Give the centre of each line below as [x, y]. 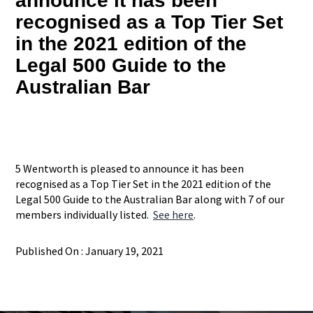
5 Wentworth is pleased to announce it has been [130, 168]
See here [174, 214]
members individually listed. [85, 214]
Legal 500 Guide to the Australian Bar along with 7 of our [150, 199]
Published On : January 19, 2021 [90, 250]
